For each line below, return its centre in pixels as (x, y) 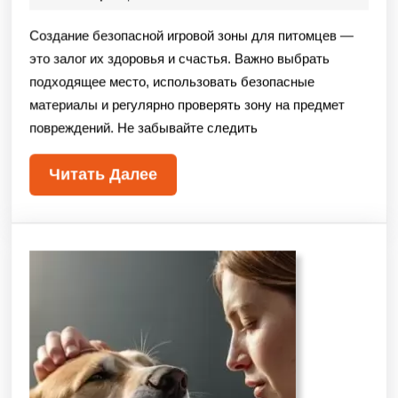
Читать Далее (103, 175)
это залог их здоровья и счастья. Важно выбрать (179, 59)
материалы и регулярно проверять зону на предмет (187, 105)
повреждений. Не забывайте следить (143, 128)
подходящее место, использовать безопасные (172, 82)
